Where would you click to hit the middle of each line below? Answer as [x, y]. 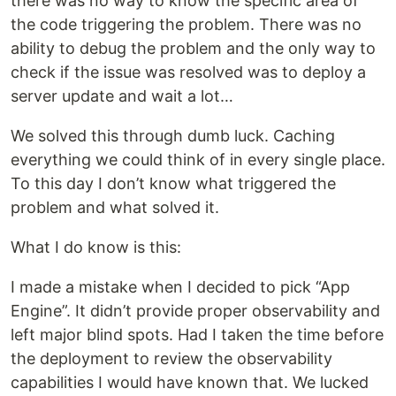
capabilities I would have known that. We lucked [190, 383]
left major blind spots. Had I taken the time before [197, 335]
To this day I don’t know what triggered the [173, 184]
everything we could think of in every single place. [198, 160]
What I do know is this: [96, 247]
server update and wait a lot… [122, 96]
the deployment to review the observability [171, 359]
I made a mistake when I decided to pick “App [180, 287]
